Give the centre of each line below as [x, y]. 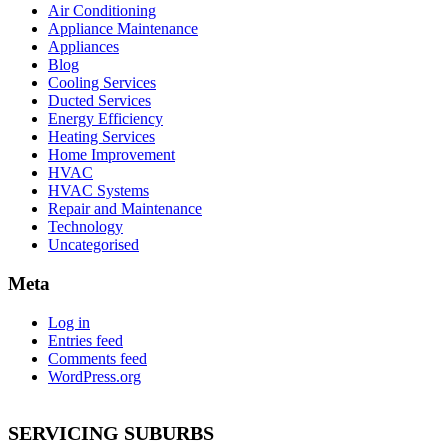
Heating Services [101, 137]
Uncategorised [93, 245]
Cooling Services [102, 83]
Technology [85, 227]
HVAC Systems [98, 191]
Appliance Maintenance [123, 29]
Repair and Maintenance [125, 209]
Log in [69, 322]
